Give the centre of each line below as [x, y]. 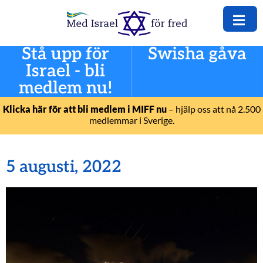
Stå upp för [66, 55]
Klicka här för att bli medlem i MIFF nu [85, 109]
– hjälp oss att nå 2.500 [213, 109]
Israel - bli [66, 72]
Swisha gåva [198, 55]
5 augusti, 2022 [64, 167]
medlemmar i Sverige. [131, 120]
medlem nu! [65, 89]
